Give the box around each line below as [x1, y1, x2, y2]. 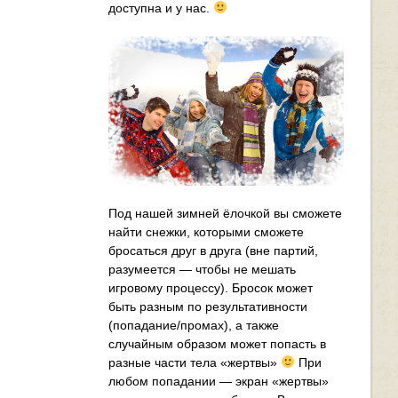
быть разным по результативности [108, 298, 308, 314]
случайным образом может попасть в [108, 336, 327, 351]
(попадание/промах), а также [108, 317, 280, 332]
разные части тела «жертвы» [108, 354, 282, 370]
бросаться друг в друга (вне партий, [108, 243, 319, 258]
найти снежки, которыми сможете [108, 224, 305, 239]
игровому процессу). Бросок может [108, 280, 314, 295]
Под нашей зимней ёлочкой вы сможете [108, 205, 343, 220]
